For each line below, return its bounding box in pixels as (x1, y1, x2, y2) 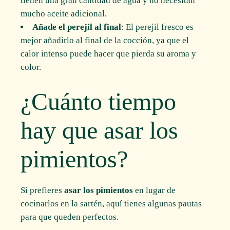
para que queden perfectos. (21, 212, 119, 222)
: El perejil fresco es (121, 22, 194, 32)
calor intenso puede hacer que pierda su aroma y (21, 49, 197, 59)
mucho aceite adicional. (21, 9, 107, 19)
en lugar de (133, 185, 176, 195)
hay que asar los (21, 116, 179, 144)
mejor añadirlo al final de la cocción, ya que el (21, 35, 189, 46)
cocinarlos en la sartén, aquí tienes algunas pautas (21, 198, 202, 208)
